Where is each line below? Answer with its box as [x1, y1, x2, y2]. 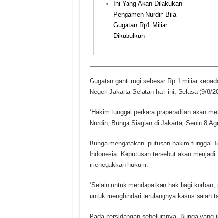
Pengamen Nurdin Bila [113, 10, 176, 18]
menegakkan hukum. [89, 161, 148, 169]
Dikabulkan [113, 32, 145, 39]
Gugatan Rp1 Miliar [113, 21, 167, 29]
